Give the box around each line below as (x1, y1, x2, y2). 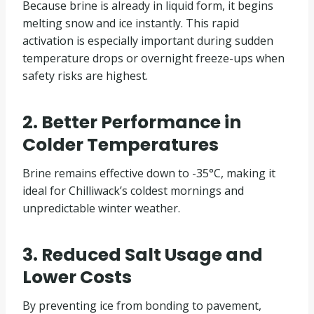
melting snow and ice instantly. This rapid (22, 15, 239, 31)
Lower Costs (22, 264, 132, 289)
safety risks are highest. (22, 68, 148, 83)
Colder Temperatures (22, 132, 219, 157)
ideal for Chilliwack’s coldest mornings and (22, 183, 244, 198)
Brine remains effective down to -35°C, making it (22, 165, 275, 181)
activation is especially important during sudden (22, 33, 273, 48)
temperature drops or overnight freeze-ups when (22, 50, 285, 66)
